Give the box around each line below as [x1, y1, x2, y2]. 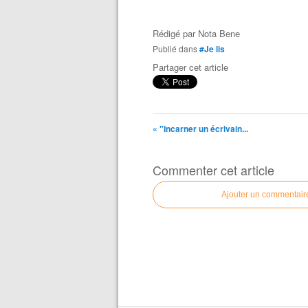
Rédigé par [153, 27, 198, 40]
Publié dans [158, 43, 197, 54]
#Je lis [199, 43, 225, 55]
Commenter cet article [153, 161, 274, 179]
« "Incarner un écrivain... [153, 122, 248, 135]
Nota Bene [198, 27, 240, 40]
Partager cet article [153, 60, 228, 74]
